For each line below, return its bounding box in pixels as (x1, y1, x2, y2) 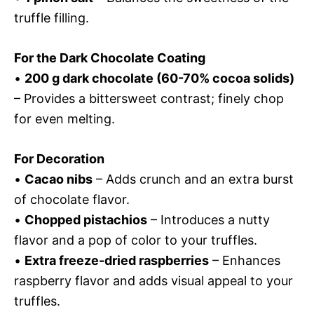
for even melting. (14, 111, 115, 126)
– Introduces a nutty (147, 212, 270, 227)
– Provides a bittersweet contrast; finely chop (14, 91, 284, 106)
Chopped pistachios (25, 212, 147, 227)
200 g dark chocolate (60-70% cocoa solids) (25, 71, 294, 86)
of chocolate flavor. (14, 192, 130, 207)
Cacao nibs (25, 172, 93, 186)
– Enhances (209, 253, 280, 268)
